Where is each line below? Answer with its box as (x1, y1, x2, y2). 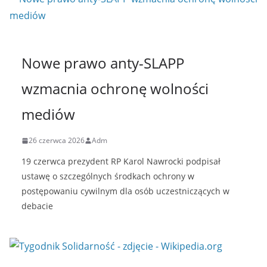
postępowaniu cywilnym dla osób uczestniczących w (21, 185, 229, 197)
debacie (21, 200, 53, 212)
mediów (21, 104, 75, 125)
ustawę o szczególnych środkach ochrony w (21, 170, 194, 182)
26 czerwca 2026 (29, 135, 85, 146)
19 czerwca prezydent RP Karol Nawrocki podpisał (21, 156, 221, 167)
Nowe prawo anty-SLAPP (21, 53, 184, 73)
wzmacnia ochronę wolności (21, 79, 209, 99)
